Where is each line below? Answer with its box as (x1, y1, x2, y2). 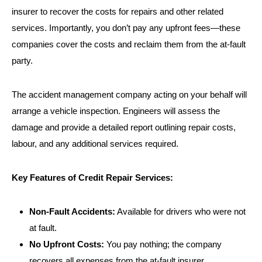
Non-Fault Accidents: (29, 206, 115, 216)
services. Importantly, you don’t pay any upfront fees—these (12, 23, 240, 33)
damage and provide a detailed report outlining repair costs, (12, 122, 236, 132)
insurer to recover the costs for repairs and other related (12, 6, 223, 16)
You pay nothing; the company (104, 239, 222, 249)
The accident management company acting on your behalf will (12, 89, 247, 99)
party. (12, 56, 33, 65)
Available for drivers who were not (115, 206, 246, 216)
